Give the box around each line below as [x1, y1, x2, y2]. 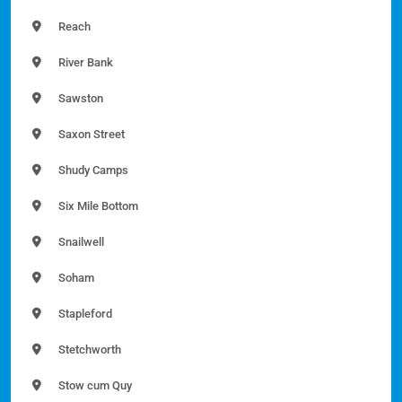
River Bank [56, 56, 113, 70]
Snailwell [56, 235, 104, 249]
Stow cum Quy [56, 379, 132, 393]
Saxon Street [56, 127, 125, 142]
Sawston [56, 92, 103, 106]
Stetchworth [56, 343, 121, 357]
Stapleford [56, 307, 112, 321]
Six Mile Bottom [56, 199, 138, 214]
